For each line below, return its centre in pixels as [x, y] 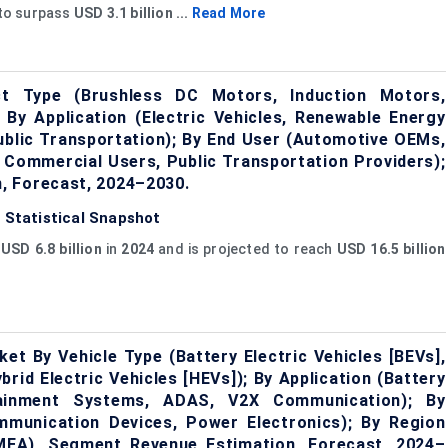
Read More [228, 12]
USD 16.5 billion [391, 248]
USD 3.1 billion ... [132, 12]
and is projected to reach [247, 248]
